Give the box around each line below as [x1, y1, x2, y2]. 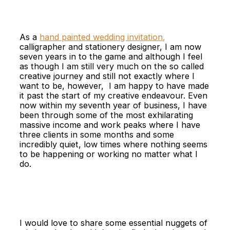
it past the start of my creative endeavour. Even [20, 90, 208, 101]
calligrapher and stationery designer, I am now [20, 42, 202, 52]
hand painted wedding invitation [40, 32, 163, 43]
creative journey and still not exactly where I [20, 71, 195, 82]
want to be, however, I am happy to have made [20, 81, 209, 91]
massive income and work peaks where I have [20, 120, 201, 130]
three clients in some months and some [20, 129, 175, 140]
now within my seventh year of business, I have [20, 100, 207, 111]
